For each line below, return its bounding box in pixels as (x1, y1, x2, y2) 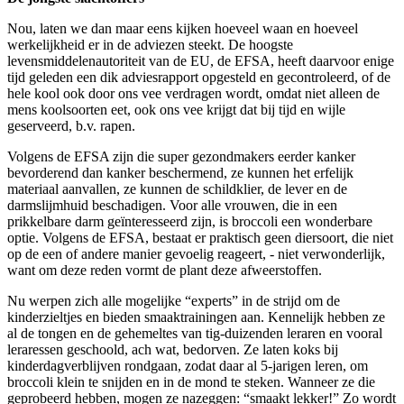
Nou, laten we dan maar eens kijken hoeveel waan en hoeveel (7, 20, 358, 36)
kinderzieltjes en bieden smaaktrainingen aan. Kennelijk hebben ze (7, 308, 385, 325)
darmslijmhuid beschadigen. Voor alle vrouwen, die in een (7, 197, 337, 213)
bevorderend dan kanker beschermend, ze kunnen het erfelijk (7, 164, 353, 180)
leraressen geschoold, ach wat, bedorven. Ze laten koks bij (7, 341, 338, 357)
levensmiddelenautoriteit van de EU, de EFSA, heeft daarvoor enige (7, 52, 394, 69)
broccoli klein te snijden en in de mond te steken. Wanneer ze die (7, 373, 375, 390)
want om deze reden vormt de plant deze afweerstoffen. (7, 262, 322, 278)
